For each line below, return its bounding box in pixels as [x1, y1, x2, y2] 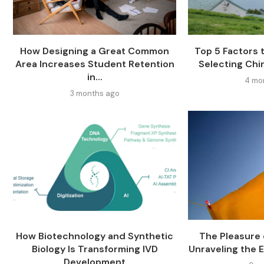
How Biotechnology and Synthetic [16, 229, 174, 242]
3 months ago [70, 88, 120, 98]
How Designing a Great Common [20, 44, 170, 57]
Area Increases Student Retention [15, 57, 174, 70]
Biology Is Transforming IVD [31, 242, 158, 255]
